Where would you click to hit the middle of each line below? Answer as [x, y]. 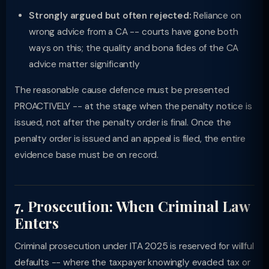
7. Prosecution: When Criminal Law [132, 206]
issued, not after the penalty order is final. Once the [123, 122]
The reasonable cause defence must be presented [122, 90]
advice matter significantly [84, 64]
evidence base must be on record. [87, 155]
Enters [37, 223]
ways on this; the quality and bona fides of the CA [134, 48]
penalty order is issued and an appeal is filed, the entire [130, 139]
